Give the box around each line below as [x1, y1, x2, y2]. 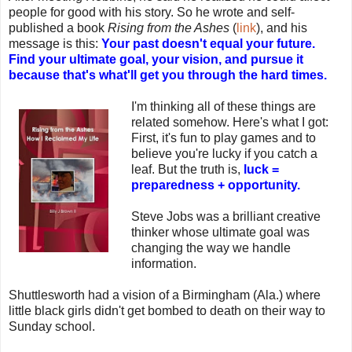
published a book [9, 20, 108, 35]
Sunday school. [9, 319, 95, 333]
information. [130, 256, 196, 270]
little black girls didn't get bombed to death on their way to [9, 303, 325, 317]
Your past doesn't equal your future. [101, 36, 315, 50]
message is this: [9, 36, 101, 50]
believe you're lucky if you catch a [130, 146, 317, 160]
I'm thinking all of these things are [130, 99, 316, 113]
